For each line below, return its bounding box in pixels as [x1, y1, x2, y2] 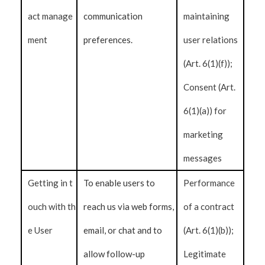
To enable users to [83, 177, 155, 188]
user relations [183, 34, 238, 45]
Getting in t [28, 177, 73, 188]
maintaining [183, 11, 230, 21]
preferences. [83, 34, 132, 45]
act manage [28, 11, 73, 21]
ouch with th [28, 201, 76, 212]
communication [83, 11, 143, 21]
